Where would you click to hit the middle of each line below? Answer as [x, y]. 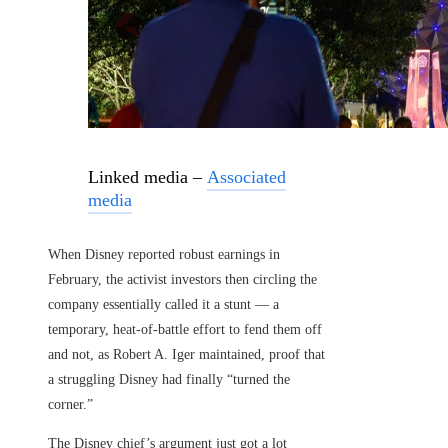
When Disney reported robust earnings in [164, 255]
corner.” [70, 405]
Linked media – [147, 177]
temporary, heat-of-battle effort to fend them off [185, 330]
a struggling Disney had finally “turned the [169, 380]
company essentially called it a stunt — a [163, 305]
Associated [246, 177]
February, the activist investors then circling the [182, 280]
